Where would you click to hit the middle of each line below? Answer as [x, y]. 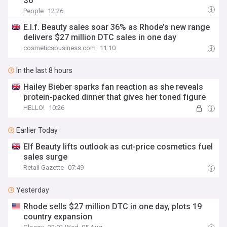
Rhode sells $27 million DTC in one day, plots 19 [113, 206]
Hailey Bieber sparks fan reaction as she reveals [113, 87]
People [34, 11]
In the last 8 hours [44, 70]
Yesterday [33, 190]
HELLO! [34, 108]
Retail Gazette [44, 167]
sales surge [46, 157]
